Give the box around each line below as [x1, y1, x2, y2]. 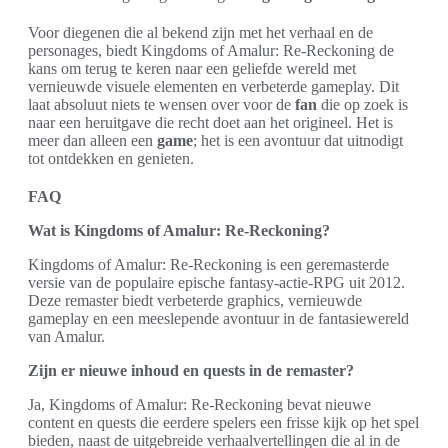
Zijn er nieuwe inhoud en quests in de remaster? [28, 361, 354, 379]
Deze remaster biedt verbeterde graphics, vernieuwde [28, 291, 362, 309]
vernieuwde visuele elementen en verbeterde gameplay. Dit [28, 77, 399, 95]
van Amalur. [28, 327, 105, 345]
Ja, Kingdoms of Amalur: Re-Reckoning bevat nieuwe [28, 395, 371, 413]
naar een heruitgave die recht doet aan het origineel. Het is [28, 113, 393, 131]
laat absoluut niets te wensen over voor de [28, 95, 295, 113]
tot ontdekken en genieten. [28, 149, 194, 167]
